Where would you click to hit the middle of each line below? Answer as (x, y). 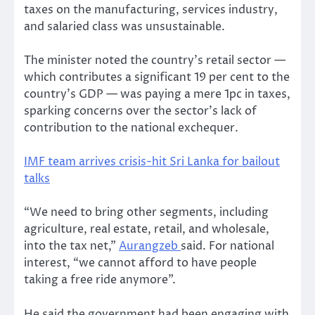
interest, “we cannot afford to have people (140, 263)
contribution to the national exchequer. (131, 128)
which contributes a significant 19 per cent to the (157, 78)
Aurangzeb (150, 246)
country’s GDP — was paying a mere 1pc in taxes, (157, 95)
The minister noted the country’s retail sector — (155, 61)
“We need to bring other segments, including (146, 213)
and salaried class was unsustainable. (124, 27)
